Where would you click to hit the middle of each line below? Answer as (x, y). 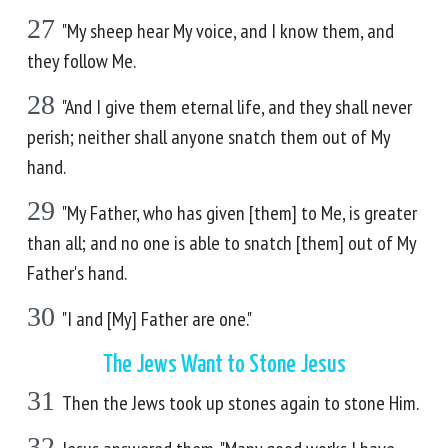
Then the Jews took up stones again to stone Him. (240, 403)
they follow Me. (81, 61)
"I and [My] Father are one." (157, 319)
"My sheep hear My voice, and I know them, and (228, 31)
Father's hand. (77, 273)
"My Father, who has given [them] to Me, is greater (239, 213)
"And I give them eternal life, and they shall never (237, 107)
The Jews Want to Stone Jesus (224, 365)
